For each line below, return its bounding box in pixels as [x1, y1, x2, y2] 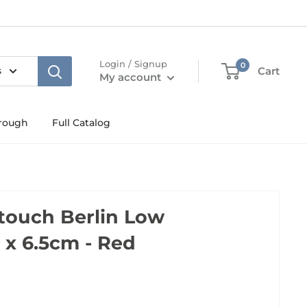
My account [99, 71, 164, 84]
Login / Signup [99, 58, 167, 69]
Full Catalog [52, 116, 110, 129]
